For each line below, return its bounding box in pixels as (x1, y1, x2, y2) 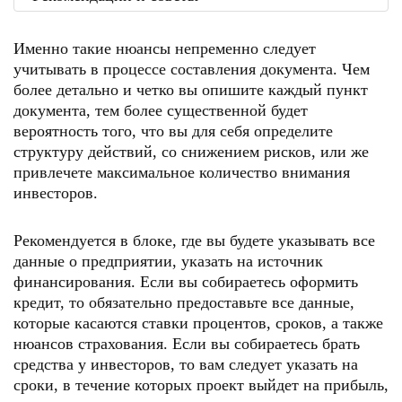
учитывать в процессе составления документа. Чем (13, 60, 370, 78)
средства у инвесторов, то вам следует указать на (13, 355, 358, 373)
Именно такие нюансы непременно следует (13, 39, 316, 57)
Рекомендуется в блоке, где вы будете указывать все (13, 232, 375, 249)
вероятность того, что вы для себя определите (13, 122, 333, 140)
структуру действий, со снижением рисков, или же (13, 143, 369, 161)
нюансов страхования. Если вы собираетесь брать (13, 335, 360, 353)
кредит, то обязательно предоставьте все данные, (13, 293, 354, 311)
